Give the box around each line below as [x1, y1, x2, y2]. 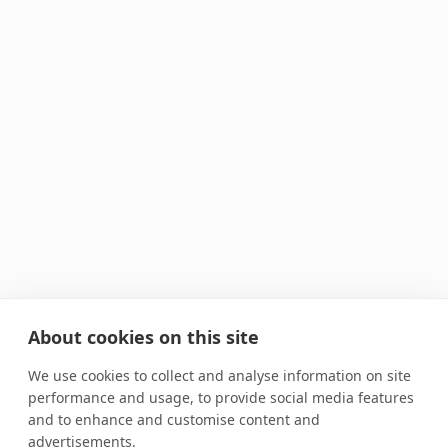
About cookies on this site [28, 325, 259, 349]
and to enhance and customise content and [28, 410, 320, 429]
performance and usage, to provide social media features [28, 388, 414, 407]
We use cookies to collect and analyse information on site [28, 366, 411, 385]
